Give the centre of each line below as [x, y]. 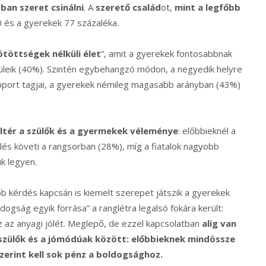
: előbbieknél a [207, 131]
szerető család [128, 7]
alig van [219, 224]
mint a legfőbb [208, 7]
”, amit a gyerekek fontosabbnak [167, 54]
